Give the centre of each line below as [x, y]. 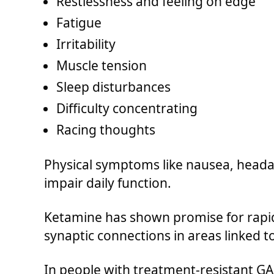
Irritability [86, 44]
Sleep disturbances [113, 87]
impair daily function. [108, 183]
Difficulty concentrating [127, 109]
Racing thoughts [106, 130]
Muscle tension [102, 66]
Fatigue [79, 23]
